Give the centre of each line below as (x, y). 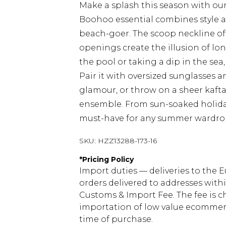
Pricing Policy (108, 159)
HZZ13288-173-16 (127, 141)
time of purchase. (116, 219)
